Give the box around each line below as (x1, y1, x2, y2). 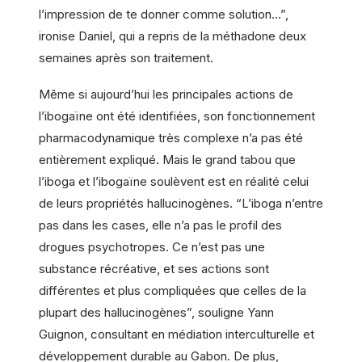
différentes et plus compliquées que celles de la (39, 283, 306, 299)
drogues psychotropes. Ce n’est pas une (39, 239, 265, 255)
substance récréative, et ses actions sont (39, 261, 269, 277)
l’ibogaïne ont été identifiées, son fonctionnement (39, 108, 315, 124)
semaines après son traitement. (39, 49, 213, 65)
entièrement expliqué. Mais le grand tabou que (39, 152, 296, 168)
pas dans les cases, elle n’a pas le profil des (39, 217, 282, 234)
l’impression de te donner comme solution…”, (39, 6, 288, 22)
